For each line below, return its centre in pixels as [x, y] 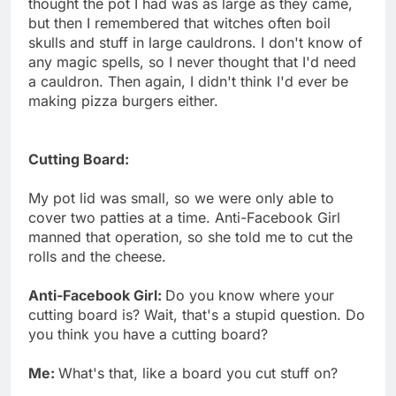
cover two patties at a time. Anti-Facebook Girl [184, 217]
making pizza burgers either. [123, 100]
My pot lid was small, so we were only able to [181, 198]
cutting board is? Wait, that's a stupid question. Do [197, 314]
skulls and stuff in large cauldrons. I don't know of [195, 42]
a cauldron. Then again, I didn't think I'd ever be [188, 81]
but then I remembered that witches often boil [179, 23]
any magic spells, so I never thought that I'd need [192, 61]
